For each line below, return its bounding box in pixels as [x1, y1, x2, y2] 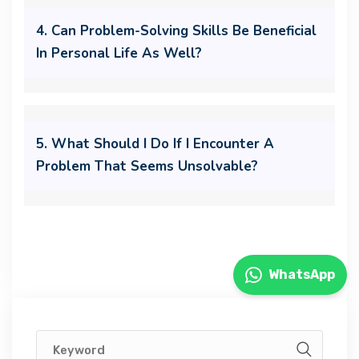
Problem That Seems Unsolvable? [36, 156, 258, 175]
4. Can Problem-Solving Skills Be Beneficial [36, 21, 317, 40]
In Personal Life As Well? [36, 43, 202, 63]
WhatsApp [268, 267, 335, 282]
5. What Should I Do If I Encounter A [36, 134, 274, 153]
